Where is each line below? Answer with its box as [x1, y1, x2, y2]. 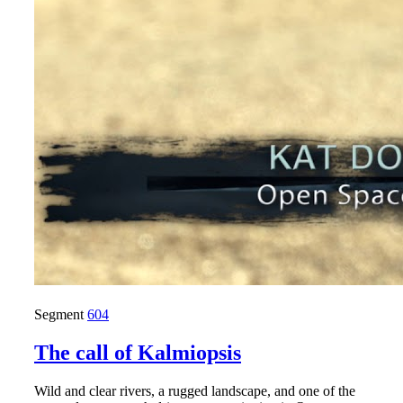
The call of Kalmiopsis [34, 341, 241, 365]
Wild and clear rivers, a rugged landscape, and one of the [34, 382, 355, 399]
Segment [34, 307, 87, 323]
